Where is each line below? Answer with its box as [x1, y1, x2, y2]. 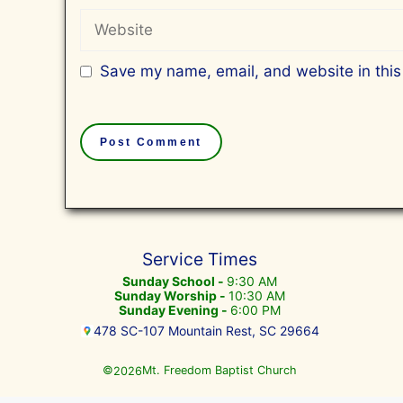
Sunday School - [122, 273, 227, 290]
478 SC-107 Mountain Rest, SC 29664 [93, 323, 319, 339]
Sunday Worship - [114, 288, 228, 304]
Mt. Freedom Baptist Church [142, 363, 297, 378]
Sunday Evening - [119, 302, 230, 318]
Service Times [142, 247, 257, 270]
